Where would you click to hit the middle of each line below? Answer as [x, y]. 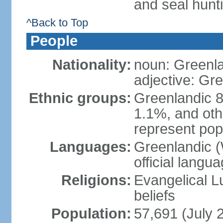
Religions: [96, 180]
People [54, 41]
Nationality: [92, 65]
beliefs [154, 196]
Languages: [90, 147]
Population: [91, 214]
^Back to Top [57, 23]
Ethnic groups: [80, 98]
